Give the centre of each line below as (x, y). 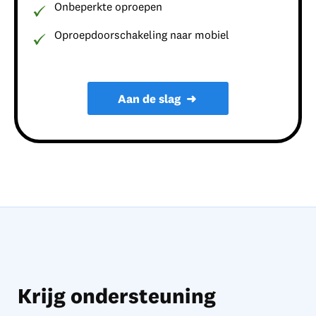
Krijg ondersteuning (117, 296)
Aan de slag (152, 99)
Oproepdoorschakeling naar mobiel (142, 35)
